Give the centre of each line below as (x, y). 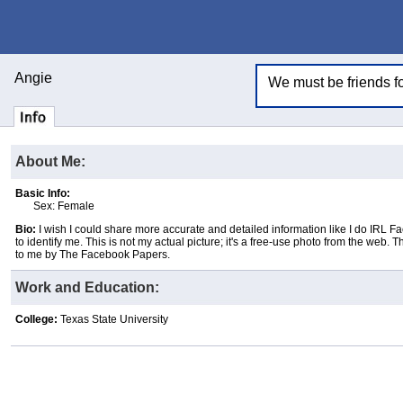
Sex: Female (64, 206)
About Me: (50, 161)
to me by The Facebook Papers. (93, 255)
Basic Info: (43, 193)
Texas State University (113, 319)
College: (36, 319)
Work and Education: (87, 287)
